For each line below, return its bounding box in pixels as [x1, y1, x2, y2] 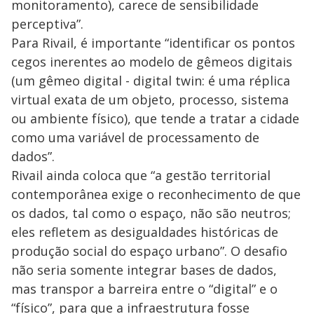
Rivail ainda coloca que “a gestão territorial [11, 166, 271, 184]
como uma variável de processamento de [11, 128, 259, 146]
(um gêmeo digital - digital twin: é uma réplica [11, 71, 290, 89]
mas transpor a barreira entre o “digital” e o [11, 280, 278, 297]
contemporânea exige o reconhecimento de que [11, 185, 301, 203]
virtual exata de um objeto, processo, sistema [11, 90, 289, 108]
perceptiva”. [11, 15, 83, 32]
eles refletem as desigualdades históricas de [11, 223, 278, 240]
